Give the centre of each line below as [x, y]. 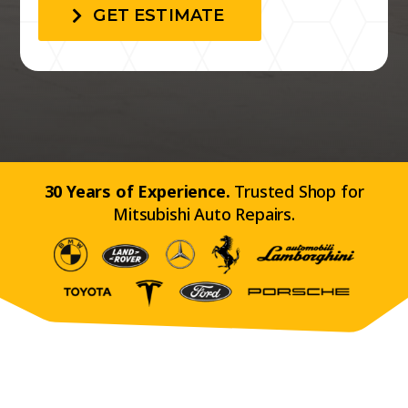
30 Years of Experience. [137, 192]
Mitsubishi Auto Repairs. [204, 214]
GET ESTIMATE [159, 16]
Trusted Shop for [297, 192]
